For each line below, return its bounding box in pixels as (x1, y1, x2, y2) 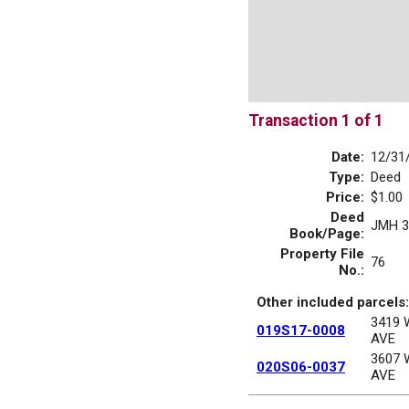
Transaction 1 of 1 (248, 111, 383, 130)
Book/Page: (289, 225, 364, 242)
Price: (326, 188, 364, 205)
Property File (280, 245, 364, 262)
